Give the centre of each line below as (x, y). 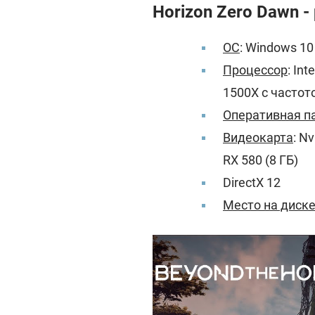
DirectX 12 (252, 182)
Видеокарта (258, 137)
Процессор (255, 70)
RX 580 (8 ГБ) (261, 160)
